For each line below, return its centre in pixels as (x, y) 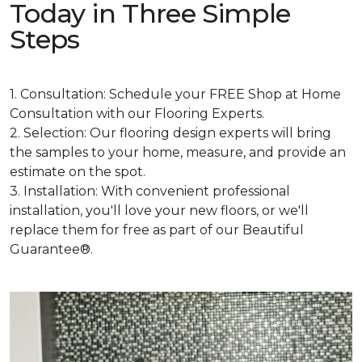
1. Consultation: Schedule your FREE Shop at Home (175, 94)
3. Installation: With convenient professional (150, 191)
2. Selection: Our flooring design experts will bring (170, 133)
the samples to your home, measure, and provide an (178, 152)
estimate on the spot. (78, 172)
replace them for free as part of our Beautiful (157, 230)
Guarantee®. (51, 249)
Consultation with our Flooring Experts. (137, 114)
